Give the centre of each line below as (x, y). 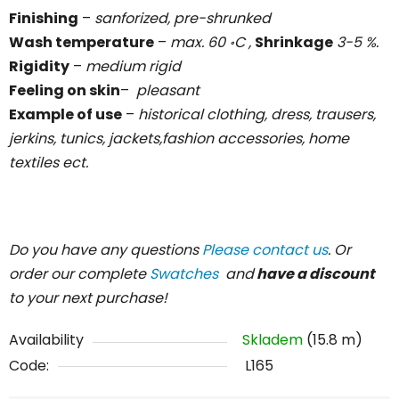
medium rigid (133, 66)
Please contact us (265, 249)
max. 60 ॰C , (212, 42)
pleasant (164, 90)
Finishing (44, 18)
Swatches (186, 273)
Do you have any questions (106, 249)
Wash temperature (81, 42)
